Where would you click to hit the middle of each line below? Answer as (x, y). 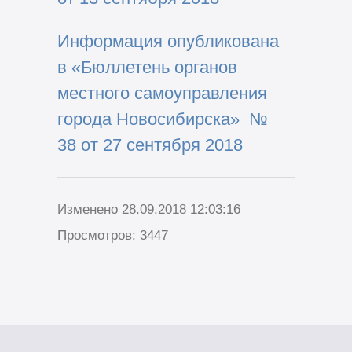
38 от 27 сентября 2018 (150, 145)
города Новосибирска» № (162, 119)
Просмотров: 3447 (112, 236)
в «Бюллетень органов (147, 67)
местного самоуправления (162, 93)
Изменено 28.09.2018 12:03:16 (148, 210)
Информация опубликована (168, 41)
